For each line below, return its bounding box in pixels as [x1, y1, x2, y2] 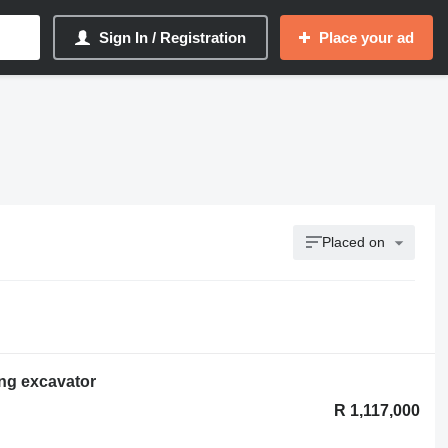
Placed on [322, 234, 386, 250]
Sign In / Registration [99, 29, 246, 46]
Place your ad [319, 29, 414, 46]
